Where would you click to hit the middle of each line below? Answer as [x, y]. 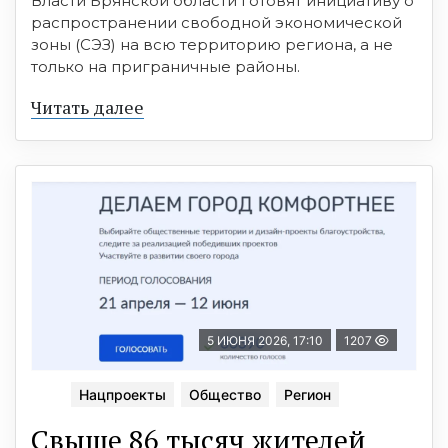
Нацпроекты [122, 394]
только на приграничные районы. [165, 66]
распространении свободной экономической [216, 22]
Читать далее [87, 106]
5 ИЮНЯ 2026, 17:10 [265, 340]
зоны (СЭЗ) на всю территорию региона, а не [212, 44]
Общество [225, 394]
